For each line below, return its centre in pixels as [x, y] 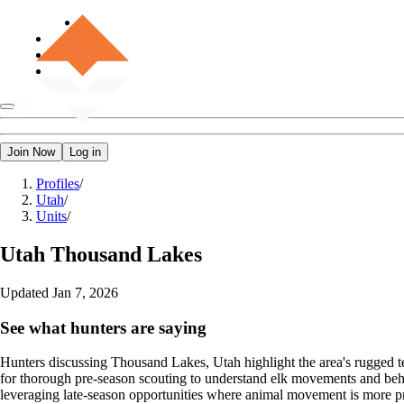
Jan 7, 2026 [85, 292]
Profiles [58, 184]
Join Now [31, 152]
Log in [85, 152]
